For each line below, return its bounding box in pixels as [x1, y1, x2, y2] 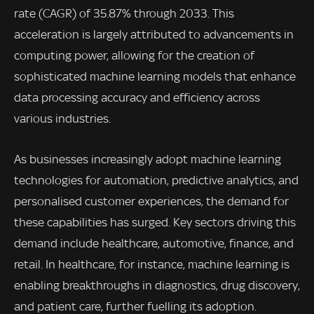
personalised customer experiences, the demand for [14, 194, 289, 209]
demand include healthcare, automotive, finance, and [14, 236, 294, 251]
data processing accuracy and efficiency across [14, 90, 260, 105]
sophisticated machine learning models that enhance [14, 69, 296, 84]
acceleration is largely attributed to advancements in [14, 27, 294, 42]
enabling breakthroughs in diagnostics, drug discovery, [14, 278, 300, 293]
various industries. [14, 111, 111, 126]
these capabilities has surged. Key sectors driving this [14, 215, 296, 230]
